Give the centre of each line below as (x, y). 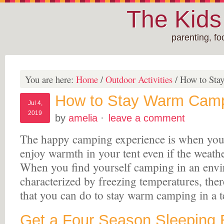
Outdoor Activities (139, 79)
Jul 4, (35, 103)
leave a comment (147, 118)
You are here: (50, 79)
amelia (83, 118)
